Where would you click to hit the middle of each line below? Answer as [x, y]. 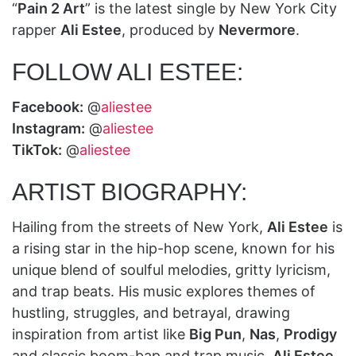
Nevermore [257, 29]
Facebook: [48, 106]
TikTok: [37, 149]
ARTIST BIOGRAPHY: [130, 192]
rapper [36, 29]
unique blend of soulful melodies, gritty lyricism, [171, 269]
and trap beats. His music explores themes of [164, 291]
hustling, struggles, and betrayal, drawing [151, 312]
